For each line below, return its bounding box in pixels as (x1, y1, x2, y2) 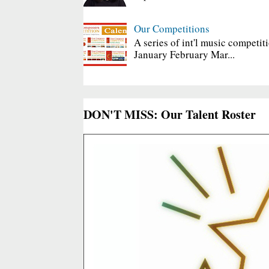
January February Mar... (133, 47, 235, 62)
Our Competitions (133, 21, 210, 35)
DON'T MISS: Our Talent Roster (83, 106, 256, 124)
